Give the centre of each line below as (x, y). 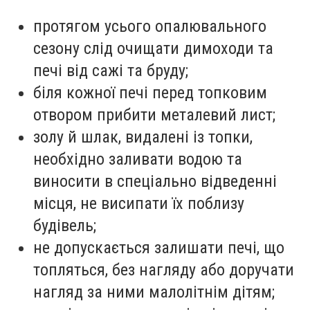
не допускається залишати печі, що (159, 247)
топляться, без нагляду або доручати (164, 270)
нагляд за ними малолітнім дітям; (154, 292)
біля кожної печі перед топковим (150, 92)
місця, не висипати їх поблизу (139, 203)
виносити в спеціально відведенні (155, 181)
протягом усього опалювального (150, 26)
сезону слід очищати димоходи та (153, 48)
